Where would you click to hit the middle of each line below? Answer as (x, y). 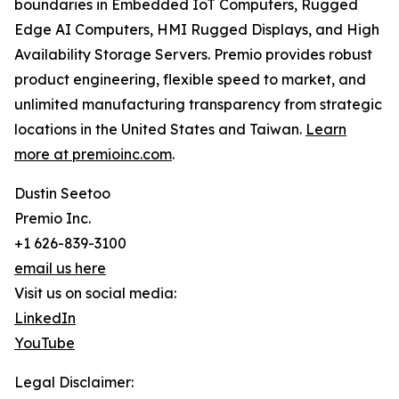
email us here (60, 269)
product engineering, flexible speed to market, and (190, 80)
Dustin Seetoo (62, 194)
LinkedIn (45, 318)
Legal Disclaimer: (74, 383)
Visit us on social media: (95, 293)
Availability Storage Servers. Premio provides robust (193, 55)
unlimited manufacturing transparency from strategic (198, 105)
